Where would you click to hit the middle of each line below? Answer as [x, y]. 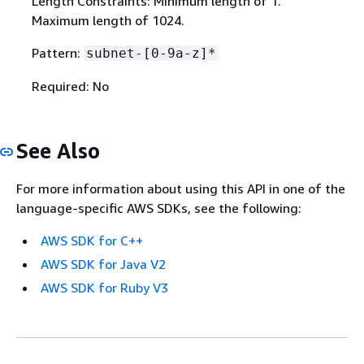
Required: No [70, 86]
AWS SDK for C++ [92, 241]
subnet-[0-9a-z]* [151, 53]
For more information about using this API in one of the [181, 189]
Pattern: [57, 52]
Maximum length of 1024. [108, 20]
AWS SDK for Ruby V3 [104, 288]
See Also [58, 150]
